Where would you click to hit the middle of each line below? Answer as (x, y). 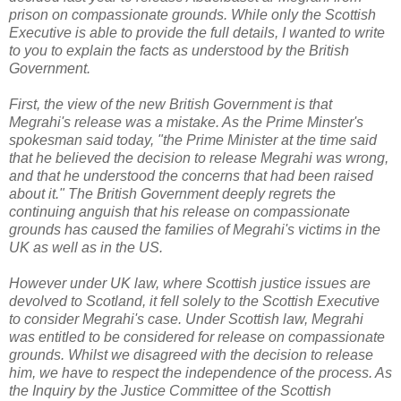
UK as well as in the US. (86, 247)
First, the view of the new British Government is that (171, 104)
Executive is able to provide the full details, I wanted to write (197, 32)
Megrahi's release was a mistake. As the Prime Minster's (186, 122)
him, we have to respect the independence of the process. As (200, 372)
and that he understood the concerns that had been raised (191, 175)
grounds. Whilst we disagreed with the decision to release (191, 354)
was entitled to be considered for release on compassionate (197, 337)
